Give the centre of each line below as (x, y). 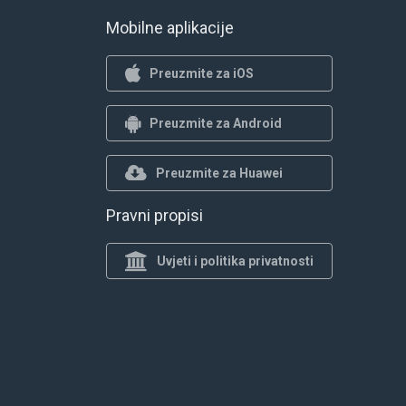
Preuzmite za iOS (202, 73)
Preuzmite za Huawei (219, 173)
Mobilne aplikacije (170, 28)
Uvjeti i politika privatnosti (235, 261)
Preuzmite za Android (216, 123)
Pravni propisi (155, 215)
